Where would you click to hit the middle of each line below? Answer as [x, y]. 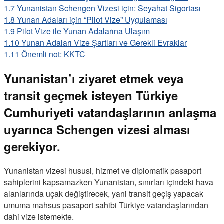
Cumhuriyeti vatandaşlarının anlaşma [110, 112]
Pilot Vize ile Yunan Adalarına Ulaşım [83, 31]
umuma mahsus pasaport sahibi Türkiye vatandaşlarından [106, 205]
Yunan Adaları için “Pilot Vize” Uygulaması [92, 19]
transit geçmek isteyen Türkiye [91, 95]
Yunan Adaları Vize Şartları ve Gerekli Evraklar [104, 42]
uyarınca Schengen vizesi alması [97, 129]
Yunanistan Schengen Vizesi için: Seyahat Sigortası [109, 8]
